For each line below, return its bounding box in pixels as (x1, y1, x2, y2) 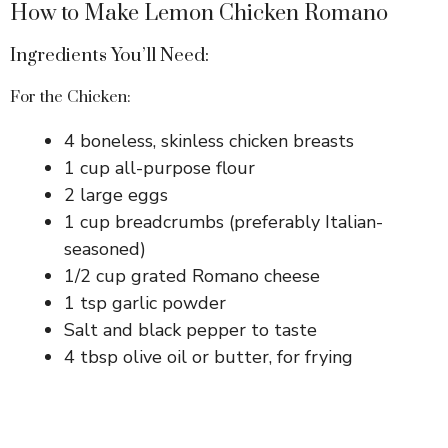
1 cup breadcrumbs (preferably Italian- (64, 209, 383, 234)
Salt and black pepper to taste (64, 317, 317, 342)
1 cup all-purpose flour (64, 155, 255, 180)
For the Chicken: (10, 86, 131, 107)
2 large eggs (64, 182, 168, 207)
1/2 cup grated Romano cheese (64, 263, 320, 288)
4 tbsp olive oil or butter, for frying (64, 344, 353, 369)
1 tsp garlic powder (64, 290, 226, 315)
